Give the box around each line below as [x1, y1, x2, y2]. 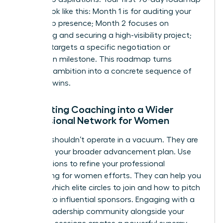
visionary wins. [18, 79, 71, 88]
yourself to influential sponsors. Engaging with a [18, 196, 195, 204]
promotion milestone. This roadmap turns [18, 55, 172, 64]
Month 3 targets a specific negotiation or [18, 43, 170, 52]
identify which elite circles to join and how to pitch [18, 184, 200, 192]
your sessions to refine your [18, 160, 120, 168]
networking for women [18, 172, 102, 180]
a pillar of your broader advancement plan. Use [18, 148, 191, 156]
